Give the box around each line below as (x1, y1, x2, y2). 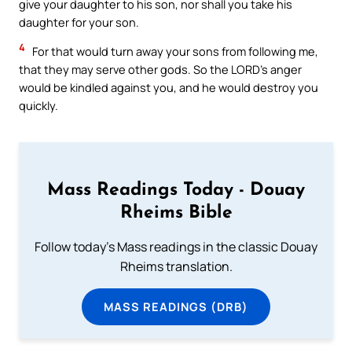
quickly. (19, 97, 58, 114)
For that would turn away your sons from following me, (30, 43, 318, 60)
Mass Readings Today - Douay (47, 181, 305, 200)
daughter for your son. (19, 13, 139, 30)
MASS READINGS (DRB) (104, 298, 248, 314)
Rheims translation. (119, 257, 233, 275)
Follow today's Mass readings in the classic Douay (35, 237, 317, 255)
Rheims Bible (119, 203, 233, 222)
